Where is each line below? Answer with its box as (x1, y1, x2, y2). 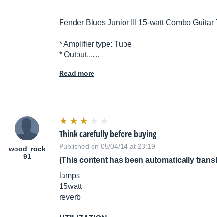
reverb (59, 193, 81, 201)
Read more (59, 69, 94, 77)
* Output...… (59, 50, 100, 59)
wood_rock (9, 145, 46, 153)
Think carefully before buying (59, 128, 156, 140)
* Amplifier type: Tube (59, 40, 132, 48)
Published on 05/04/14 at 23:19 (59, 142, 155, 151)
